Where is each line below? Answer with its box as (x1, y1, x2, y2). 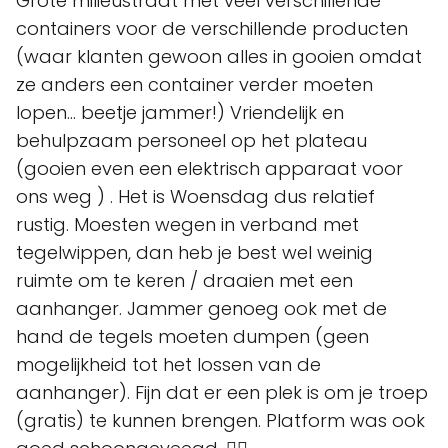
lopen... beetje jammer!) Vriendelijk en (16, 100, 344, 125)
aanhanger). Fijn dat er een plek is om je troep (16, 380, 428, 405)
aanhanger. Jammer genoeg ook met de (16, 296, 387, 321)
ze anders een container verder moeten (16, 72, 373, 97)
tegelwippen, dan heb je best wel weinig (16, 240, 373, 265)
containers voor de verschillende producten (16, 16, 408, 41)
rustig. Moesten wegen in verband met (16, 212, 359, 237)
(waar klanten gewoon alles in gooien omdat (16, 44, 422, 69)
